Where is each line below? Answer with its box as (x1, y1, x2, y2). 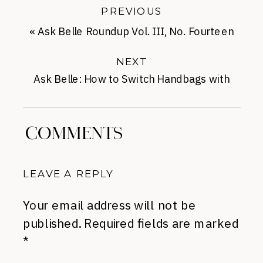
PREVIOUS (101, 5, 162, 18)
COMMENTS (25, 123, 124, 145)
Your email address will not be (23, 197, 196, 213)
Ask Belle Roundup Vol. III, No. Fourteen (38, 25, 234, 39)
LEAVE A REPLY (23, 167, 113, 180)
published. (23, 215, 81, 231)
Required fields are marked (83, 215, 239, 231)
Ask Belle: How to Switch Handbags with (33, 72, 230, 86)
